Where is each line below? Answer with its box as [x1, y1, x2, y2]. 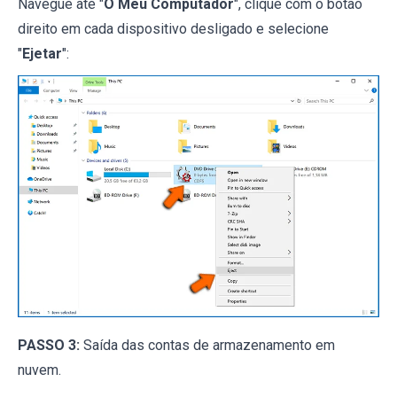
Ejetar [22, 45, 62, 63]
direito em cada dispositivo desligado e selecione [18, 20, 329, 38]
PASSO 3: [18, 336, 80, 354]
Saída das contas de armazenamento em [80, 336, 335, 354]
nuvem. [18, 361, 61, 378]
